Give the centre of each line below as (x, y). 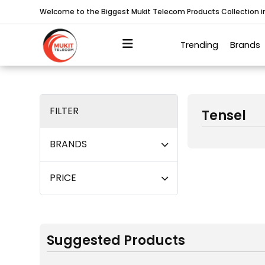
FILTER (64, 111)
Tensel (224, 116)
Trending (200, 45)
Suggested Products (116, 240)
